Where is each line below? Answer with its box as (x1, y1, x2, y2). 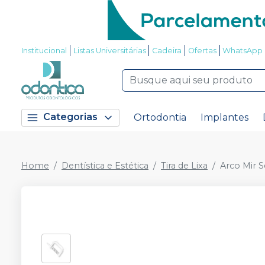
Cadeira (152, 46, 182, 55)
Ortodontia (134, 112, 186, 123)
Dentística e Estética (62, 160, 148, 171)
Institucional (21, 46, 67, 55)
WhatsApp (222, 46, 263, 55)
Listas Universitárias (73, 46, 146, 55)
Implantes (201, 112, 248, 123)
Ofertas (188, 46, 216, 55)
